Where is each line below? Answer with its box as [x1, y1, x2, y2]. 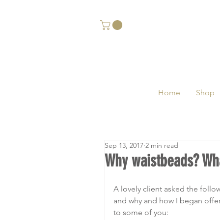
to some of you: [113, 208, 168, 217]
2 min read [145, 141, 178, 150]
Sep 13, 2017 [105, 141, 143, 150]
